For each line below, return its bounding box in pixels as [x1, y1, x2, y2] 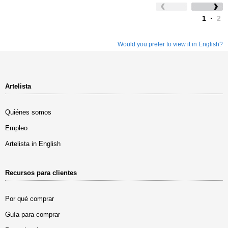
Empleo [5, 124, 27, 132]
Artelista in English [5, 140, 61, 148]
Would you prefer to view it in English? [118, 41, 223, 48]
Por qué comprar [5, 195, 54, 203]
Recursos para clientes [5, 169, 77, 177]
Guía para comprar [5, 211, 60, 218]
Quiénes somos [5, 108, 51, 116]
